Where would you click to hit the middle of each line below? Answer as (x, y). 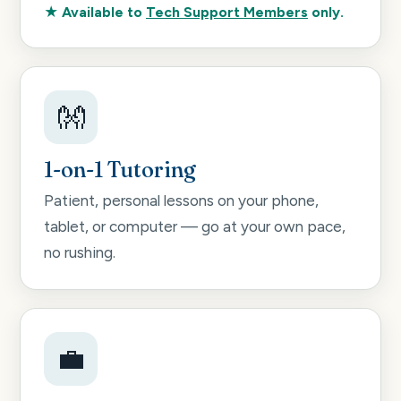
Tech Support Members (227, 12)
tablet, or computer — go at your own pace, (195, 227)
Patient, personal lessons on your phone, (181, 201)
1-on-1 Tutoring (120, 169)
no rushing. (80, 253)
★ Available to (95, 12)
